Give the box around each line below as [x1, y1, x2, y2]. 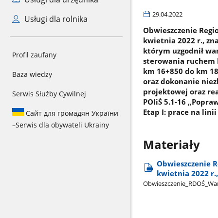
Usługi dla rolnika [22, 14, 88, 24]
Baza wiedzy [12, 70, 52, 79]
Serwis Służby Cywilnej [12, 89, 86, 98]
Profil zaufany [12, 50, 56, 59]
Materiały [143, 136, 200, 152]
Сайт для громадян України [24, 109, 118, 118]
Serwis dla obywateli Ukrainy [16, 120, 109, 129]
